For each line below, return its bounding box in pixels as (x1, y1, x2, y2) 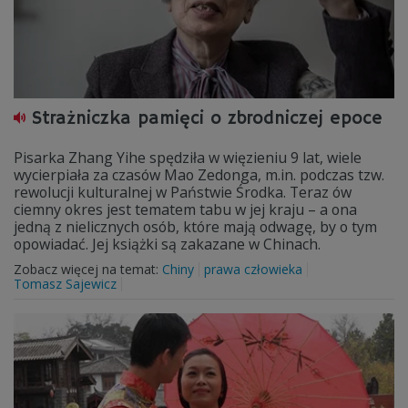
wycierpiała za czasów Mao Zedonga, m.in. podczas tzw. (14, 165, 384, 185)
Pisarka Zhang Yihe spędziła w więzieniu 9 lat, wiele (14, 148, 362, 168)
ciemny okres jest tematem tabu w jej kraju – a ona (14, 199, 357, 219)
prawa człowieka (204, 260, 302, 278)
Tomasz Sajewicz (14, 275, 117, 292)
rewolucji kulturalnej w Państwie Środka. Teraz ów (14, 182, 352, 202)
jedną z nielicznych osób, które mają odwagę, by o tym (14, 217, 377, 237)
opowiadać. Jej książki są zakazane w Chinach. (14, 234, 321, 254)
